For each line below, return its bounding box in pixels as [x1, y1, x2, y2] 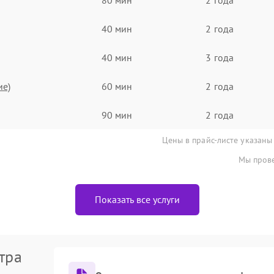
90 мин [101, 108, 133, 121]
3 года [206, 51, 234, 64]
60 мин [101, 80, 133, 92]
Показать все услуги [94, 193, 180, 206]
